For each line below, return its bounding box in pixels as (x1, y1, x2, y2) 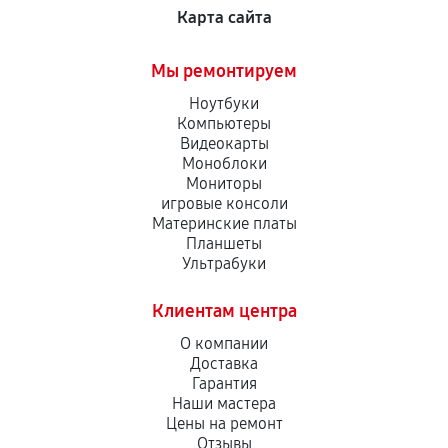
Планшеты (186, 234, 262, 253)
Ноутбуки (189, 94, 259, 113)
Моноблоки (181, 154, 267, 173)
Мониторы (186, 174, 262, 193)
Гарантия (191, 374, 257, 393)
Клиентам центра (151, 300, 297, 322)
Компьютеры (177, 114, 271, 133)
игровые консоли (160, 194, 288, 213)
